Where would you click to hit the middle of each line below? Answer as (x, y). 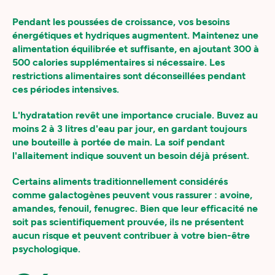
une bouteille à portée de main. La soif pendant (118, 142)
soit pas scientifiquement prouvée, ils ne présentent (128, 222)
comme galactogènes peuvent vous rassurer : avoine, (132, 195)
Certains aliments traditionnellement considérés (120, 181)
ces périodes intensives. (66, 89)
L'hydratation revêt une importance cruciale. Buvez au (135, 115)
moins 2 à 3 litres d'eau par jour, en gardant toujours (130, 129)
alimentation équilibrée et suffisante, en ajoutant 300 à (136, 49)
